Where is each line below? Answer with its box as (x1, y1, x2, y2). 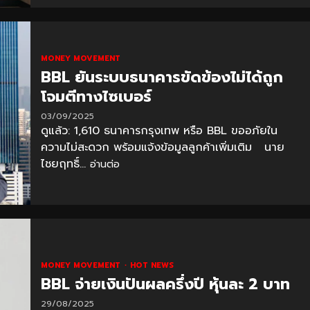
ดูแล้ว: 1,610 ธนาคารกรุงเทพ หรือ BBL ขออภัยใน (40, 122, 277, 139)
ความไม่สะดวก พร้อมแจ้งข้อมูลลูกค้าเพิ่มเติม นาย (40, 138, 284, 156)
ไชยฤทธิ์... (40, 155, 90, 172)
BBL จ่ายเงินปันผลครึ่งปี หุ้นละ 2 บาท (40, 272, 290, 295)
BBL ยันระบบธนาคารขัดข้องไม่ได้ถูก (40, 65, 283, 89)
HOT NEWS (129, 259, 174, 271)
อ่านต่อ (89, 156, 120, 172)
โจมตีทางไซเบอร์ (40, 84, 152, 108)
